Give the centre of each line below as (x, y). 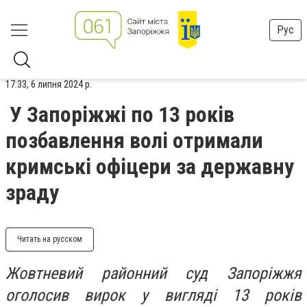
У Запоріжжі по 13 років (122, 114)
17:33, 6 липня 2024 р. (49, 84)
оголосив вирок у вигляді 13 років (153, 295)
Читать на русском (50, 239)
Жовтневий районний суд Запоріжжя (153, 273)
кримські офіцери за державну (150, 167)
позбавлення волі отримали (134, 140)
